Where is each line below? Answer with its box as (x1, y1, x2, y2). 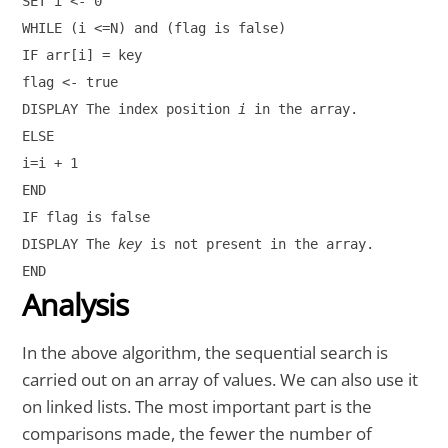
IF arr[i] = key (22, 46, 143, 63)
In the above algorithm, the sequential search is (22, 341, 389, 365)
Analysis (22, 283, 129, 325)
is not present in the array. (142, 235, 375, 252)
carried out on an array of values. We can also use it (22, 368, 419, 392)
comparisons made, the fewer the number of (22, 422, 373, 446)
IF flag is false (22, 208, 151, 225)
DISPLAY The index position (22, 100, 239, 117)
